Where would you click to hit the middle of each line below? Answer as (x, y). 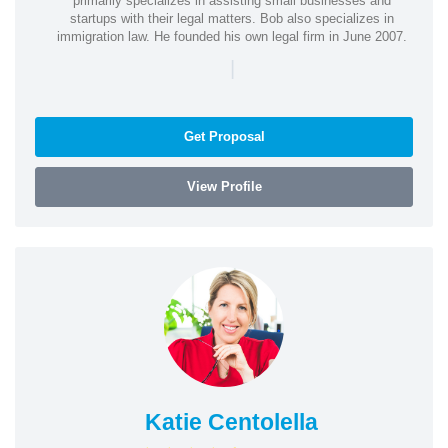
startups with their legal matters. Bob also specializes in (231, 18)
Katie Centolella (231, 421)
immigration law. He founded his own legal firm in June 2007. (231, 36)
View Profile (224, 186)
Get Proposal (224, 136)
